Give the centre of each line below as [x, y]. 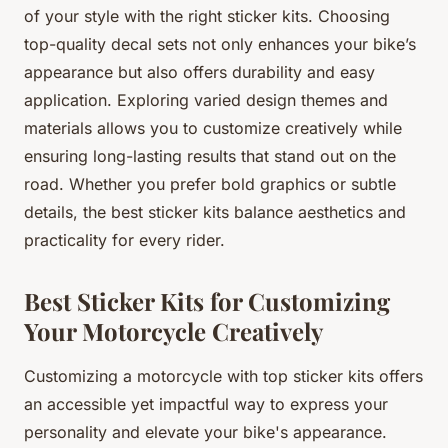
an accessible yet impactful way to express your [206, 403]
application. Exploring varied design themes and [206, 99]
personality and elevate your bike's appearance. [205, 431]
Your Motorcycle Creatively [173, 330]
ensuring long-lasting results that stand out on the [210, 155]
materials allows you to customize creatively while [213, 127]
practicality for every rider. [124, 239]
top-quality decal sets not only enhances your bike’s [220, 43]
